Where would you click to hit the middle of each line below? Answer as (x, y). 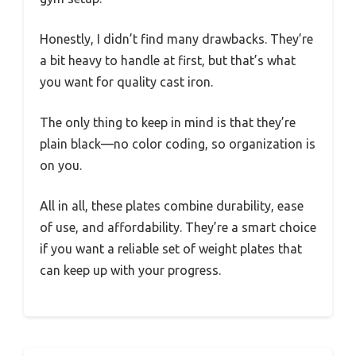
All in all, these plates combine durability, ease (172, 205)
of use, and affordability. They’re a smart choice (178, 227)
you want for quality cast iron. (126, 81)
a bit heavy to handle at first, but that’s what (168, 60)
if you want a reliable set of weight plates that (171, 248)
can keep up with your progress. (130, 270)
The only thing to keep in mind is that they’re (168, 122)
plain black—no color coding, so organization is (178, 143)
